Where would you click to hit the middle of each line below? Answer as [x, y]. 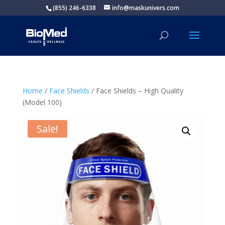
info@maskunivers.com [145, 8]
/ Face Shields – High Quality [136, 91]
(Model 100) [42, 102]
